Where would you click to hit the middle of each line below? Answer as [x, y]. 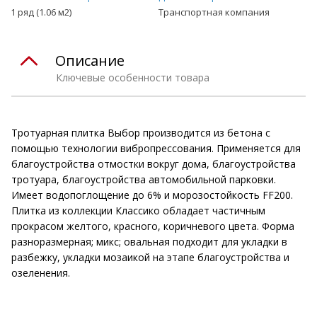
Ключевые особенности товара [133, 77]
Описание [90, 60]
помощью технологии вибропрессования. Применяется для [156, 148]
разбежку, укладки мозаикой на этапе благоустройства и [150, 257]
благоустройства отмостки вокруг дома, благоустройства [154, 163]
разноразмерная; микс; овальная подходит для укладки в [149, 241]
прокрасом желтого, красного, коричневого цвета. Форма [153, 226]
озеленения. [41, 272]
